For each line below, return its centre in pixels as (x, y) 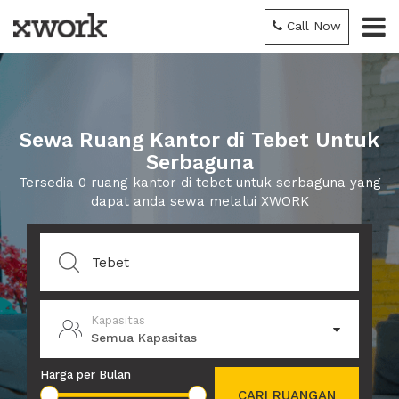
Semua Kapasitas (144, 337)
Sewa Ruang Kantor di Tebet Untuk (199, 140)
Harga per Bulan (85, 375)
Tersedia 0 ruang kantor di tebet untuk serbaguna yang (199, 183)
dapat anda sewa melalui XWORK (199, 201)
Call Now (314, 26)
